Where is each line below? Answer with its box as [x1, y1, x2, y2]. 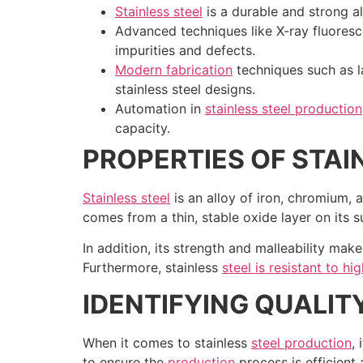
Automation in [115, 100, 205, 117]
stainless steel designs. [115, 80, 255, 97]
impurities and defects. [115, 41, 255, 58]
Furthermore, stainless [83, 259, 222, 276]
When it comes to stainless [83, 334, 251, 351]
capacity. [115, 119, 170, 136]
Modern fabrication [115, 61, 233, 78]
